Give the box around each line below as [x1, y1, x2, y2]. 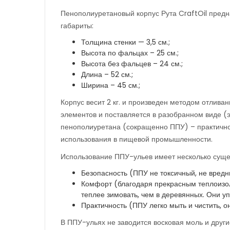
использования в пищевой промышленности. [61, 134, 213, 145]
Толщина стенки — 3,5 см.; [81, 37, 170, 48]
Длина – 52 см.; [81, 69, 133, 80]
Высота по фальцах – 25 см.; [81, 48, 179, 59]
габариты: [61, 21, 93, 31]
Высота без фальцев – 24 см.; [81, 59, 183, 69]
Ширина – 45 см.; [81, 80, 140, 91]
